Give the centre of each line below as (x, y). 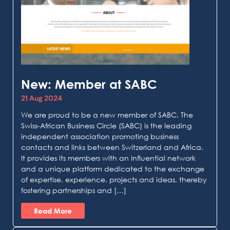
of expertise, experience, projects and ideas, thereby (114, 179)
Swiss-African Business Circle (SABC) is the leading (106, 125)
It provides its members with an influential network (108, 158)
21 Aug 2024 (42, 98)
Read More (53, 211)
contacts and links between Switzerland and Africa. (112, 147)
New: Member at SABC (89, 84)
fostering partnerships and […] (74, 190)
